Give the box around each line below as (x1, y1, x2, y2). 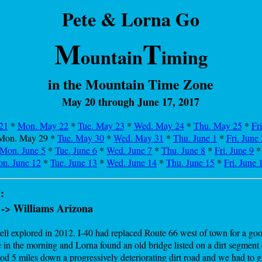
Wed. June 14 (106, 156, 157, 168)
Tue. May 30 (57, 132, 104, 144)
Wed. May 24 (133, 119, 184, 132)
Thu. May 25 (193, 119, 242, 132)
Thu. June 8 (161, 144, 205, 156)
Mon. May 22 (17, 119, 68, 132)
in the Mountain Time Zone (48, 74, 213, 94)
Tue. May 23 (77, 119, 125, 132)
